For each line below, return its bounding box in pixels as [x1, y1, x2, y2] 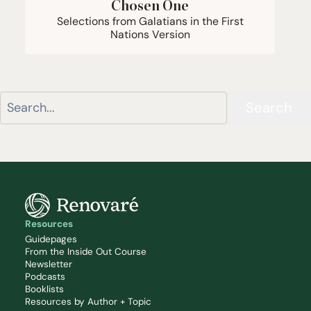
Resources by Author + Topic [25, 296, 151, 308]
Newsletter [25, 258, 72, 271]
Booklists [25, 283, 64, 296]
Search [246, 99, 292, 117]
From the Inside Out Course [25, 246, 146, 258]
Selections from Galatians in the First [56, 14, 244, 28]
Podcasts [25, 271, 65, 283]
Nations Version [110, 27, 190, 41]
